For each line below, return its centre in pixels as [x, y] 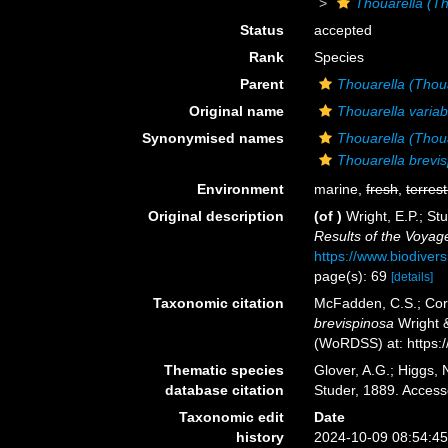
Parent [262, 84]
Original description [216, 216]
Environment [241, 189]
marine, [340, 189]
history [260, 437]
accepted [343, 30]
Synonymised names [213, 138]
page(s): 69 [353, 276]
